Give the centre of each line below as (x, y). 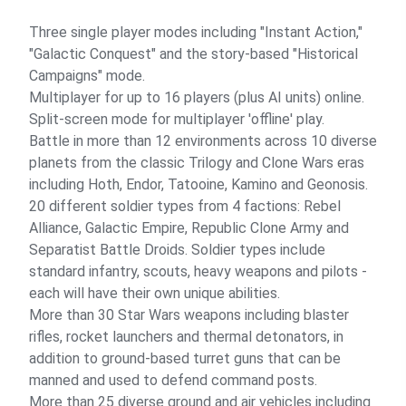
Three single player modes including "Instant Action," (196, 32)
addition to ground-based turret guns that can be (185, 358)
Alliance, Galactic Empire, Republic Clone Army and (189, 228)
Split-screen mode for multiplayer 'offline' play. (177, 119)
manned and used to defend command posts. (173, 380)
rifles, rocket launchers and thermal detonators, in (186, 337)
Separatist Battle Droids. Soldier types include (177, 250)
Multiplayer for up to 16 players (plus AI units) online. (197, 97)
